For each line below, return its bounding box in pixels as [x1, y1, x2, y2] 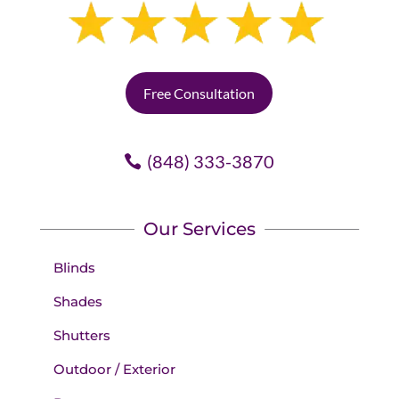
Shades [53, 293, 102, 311]
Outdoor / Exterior [53, 361, 175, 379]
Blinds [53, 259, 95, 277]
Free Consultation [143, 85, 256, 102]
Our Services [143, 218, 256, 240]
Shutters [53, 327, 110, 345]
